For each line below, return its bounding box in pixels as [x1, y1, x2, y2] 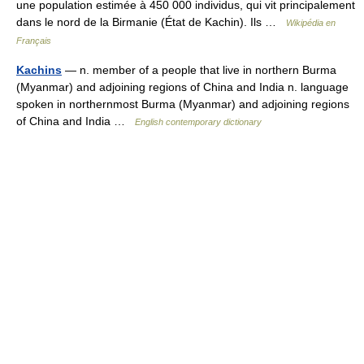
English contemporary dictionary [135, 117, 262, 127]
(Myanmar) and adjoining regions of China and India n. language [16, 80, 349, 93]
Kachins [16, 63, 62, 76]
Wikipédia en [286, 18, 336, 28]
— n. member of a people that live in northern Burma [62, 63, 336, 76]
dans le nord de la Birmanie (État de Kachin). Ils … [16, 15, 286, 28]
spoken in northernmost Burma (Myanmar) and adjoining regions [16, 97, 349, 110]
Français [16, 36, 51, 45]
